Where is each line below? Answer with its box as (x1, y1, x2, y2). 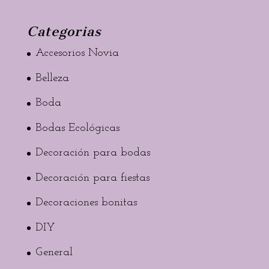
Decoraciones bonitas (35, 197, 137, 209)
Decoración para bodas (35, 147, 150, 159)
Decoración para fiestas (35, 172, 150, 184)
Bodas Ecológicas (35, 122, 119, 134)
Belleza (35, 72, 69, 84)
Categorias (26, 23, 101, 40)
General (35, 247, 73, 259)
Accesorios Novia (35, 47, 119, 59)
